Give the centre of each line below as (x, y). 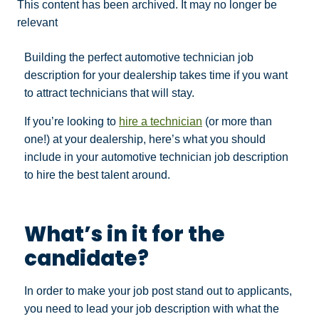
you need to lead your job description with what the (152, 308)
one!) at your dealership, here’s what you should (145, 139)
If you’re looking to (72, 121)
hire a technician (161, 121)
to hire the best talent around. (97, 174)
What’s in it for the (125, 234)
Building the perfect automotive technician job (139, 58)
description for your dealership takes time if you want (156, 75)
